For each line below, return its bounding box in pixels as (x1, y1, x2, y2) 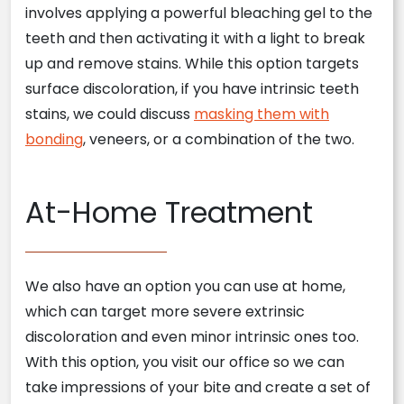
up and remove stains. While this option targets (25, 53, 359, 75)
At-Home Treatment (25, 192, 313, 234)
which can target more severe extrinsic (25, 301, 305, 323)
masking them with (194, 104, 329, 125)
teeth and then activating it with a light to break (25, 28, 365, 50)
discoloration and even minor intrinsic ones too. (25, 326, 359, 348)
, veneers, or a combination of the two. (83, 129, 354, 151)
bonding (25, 129, 83, 151)
